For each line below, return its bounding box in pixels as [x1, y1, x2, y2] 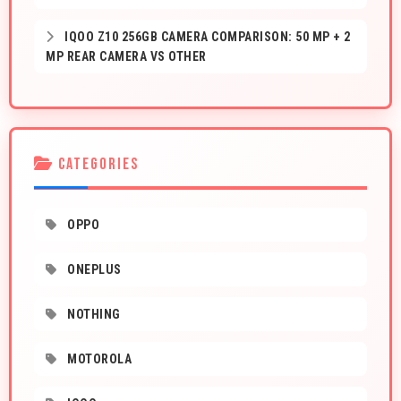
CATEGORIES [54, 155, 139, 175]
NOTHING [64, 307, 121, 322]
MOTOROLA [64, 352, 132, 367]
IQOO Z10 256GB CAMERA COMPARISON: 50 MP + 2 [61, 30, 351, 45]
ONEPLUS [64, 262, 122, 277]
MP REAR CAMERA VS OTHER [46, 49, 207, 64]
